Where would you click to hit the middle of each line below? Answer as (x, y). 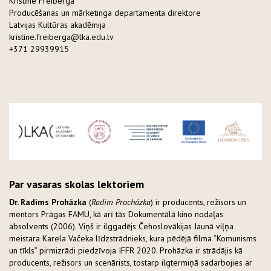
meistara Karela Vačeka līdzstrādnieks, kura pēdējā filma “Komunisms (133, 239)
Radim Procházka (121, 202)
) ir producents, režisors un (198, 202)
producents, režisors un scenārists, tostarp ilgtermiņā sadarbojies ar (131, 263)
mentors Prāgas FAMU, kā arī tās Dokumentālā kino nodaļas (116, 214)
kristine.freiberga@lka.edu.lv (61, 37)
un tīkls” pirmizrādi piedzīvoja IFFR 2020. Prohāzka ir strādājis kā (126, 251)
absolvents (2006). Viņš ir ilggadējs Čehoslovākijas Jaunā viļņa (121, 227)
